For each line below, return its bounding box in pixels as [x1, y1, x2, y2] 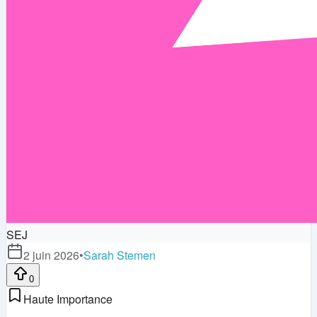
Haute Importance [23, 290, 113, 307]
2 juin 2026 [23, 246, 79, 263]
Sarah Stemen [83, 246, 156, 263]
